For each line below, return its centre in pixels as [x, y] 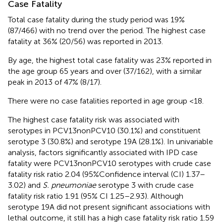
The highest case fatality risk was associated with [94, 119]
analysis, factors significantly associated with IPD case [103, 152]
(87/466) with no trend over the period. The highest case [107, 30]
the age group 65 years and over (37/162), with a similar [105, 71]
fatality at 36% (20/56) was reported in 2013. [85, 41]
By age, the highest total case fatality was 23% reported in [110, 60]
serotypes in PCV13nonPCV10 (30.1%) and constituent [104, 130]
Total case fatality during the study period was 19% [96, 19]
